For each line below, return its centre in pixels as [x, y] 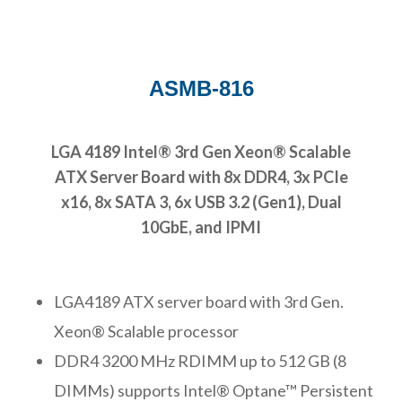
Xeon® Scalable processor [146, 331]
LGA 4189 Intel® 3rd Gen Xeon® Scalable [201, 151]
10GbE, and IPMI [201, 227]
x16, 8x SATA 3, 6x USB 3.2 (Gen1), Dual [201, 201]
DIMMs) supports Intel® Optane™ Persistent [214, 390]
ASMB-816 [201, 88]
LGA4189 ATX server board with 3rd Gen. [199, 301]
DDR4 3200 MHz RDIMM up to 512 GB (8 [200, 360]
